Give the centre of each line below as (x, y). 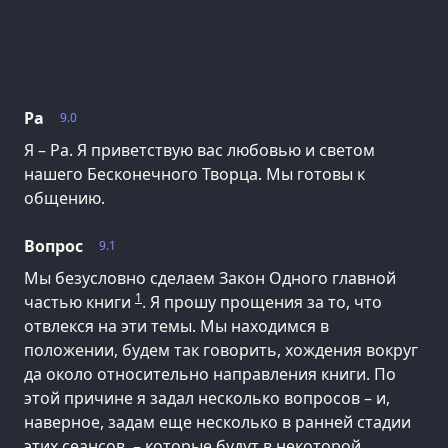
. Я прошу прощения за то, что (262, 302)
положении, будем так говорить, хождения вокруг (221, 350)
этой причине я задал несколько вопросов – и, (207, 398)
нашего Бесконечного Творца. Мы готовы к (194, 174)
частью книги (79, 302)
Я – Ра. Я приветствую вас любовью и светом (199, 150)
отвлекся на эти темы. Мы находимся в (176, 326)
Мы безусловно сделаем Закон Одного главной (210, 278)
